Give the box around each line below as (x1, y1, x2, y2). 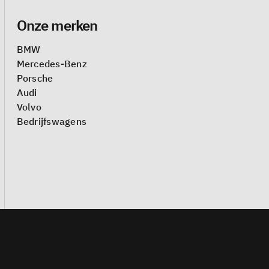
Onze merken (16, 16, 98, 35)
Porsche (16, 72, 53, 85)
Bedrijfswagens (16, 115, 87, 128)
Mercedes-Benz (16, 58, 87, 70)
